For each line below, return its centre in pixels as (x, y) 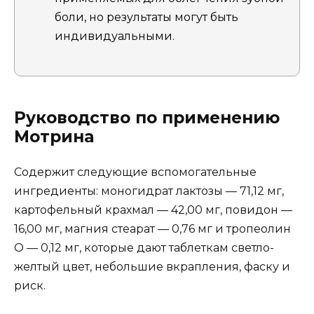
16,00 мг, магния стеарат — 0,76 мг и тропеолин (152, 228)
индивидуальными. (115, 36)
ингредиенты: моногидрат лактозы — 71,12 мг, (149, 191)
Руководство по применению (147, 117)
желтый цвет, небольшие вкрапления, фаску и (152, 266)
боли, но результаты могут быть (146, 17)
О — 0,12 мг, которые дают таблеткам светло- (144, 247)
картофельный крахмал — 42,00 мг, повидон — (153, 210)
